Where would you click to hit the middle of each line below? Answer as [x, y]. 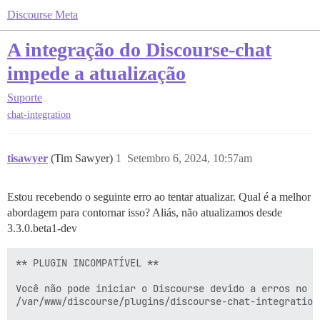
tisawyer [27, 159]
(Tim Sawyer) [83, 159]
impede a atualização [96, 73]
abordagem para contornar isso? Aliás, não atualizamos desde [145, 213]
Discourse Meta [42, 15]
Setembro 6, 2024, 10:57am [190, 159]
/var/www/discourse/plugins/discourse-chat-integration [167, 302]
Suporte [25, 97]
